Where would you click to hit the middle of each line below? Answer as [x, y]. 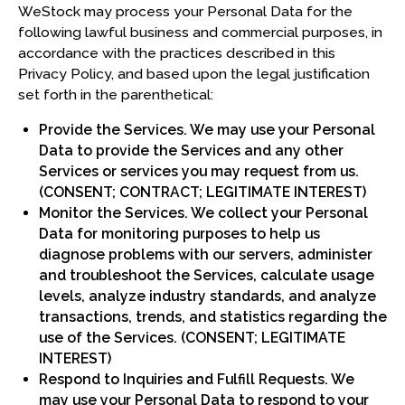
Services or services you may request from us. [199, 171]
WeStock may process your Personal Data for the [185, 11]
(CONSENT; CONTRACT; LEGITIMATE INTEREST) [203, 192]
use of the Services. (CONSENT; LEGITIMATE [193, 337]
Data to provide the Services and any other [192, 150]
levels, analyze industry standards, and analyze [208, 296]
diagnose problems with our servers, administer [206, 254]
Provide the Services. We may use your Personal [207, 129]
